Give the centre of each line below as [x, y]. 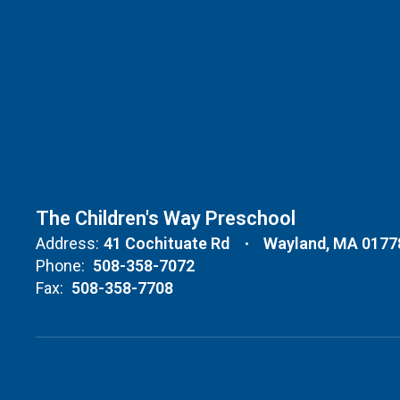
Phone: [60, 266]
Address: [67, 243]
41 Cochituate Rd [167, 243]
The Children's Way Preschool [166, 218]
